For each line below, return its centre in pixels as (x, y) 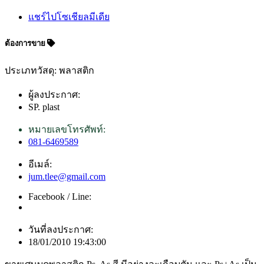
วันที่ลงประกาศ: (61, 229)
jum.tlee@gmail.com (67, 176)
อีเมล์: (40, 164)
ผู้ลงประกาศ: (54, 94)
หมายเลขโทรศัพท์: (67, 129)
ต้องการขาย (26, 44)
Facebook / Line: (60, 196)
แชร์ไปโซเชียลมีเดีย (69, 17)
